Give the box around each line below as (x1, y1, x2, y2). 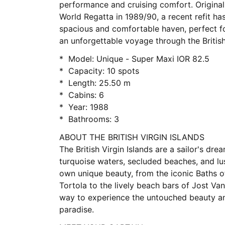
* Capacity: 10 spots (68, 66, 139, 76)
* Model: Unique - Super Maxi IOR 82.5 (68, 54, 209, 64)
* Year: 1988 (68, 102, 108, 112)
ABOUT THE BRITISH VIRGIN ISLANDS (59, 132, 207, 142)
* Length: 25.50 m (68, 78, 131, 88)
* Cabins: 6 (68, 90, 104, 100)
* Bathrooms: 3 (68, 114, 119, 124)
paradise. (59, 204, 94, 214)
